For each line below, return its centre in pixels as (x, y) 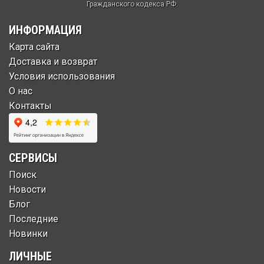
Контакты (30, 105)
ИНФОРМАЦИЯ (45, 30)
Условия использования (62, 76)
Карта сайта (34, 47)
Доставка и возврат (53, 61)
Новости (27, 189)
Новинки (28, 233)
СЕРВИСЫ (33, 158)
